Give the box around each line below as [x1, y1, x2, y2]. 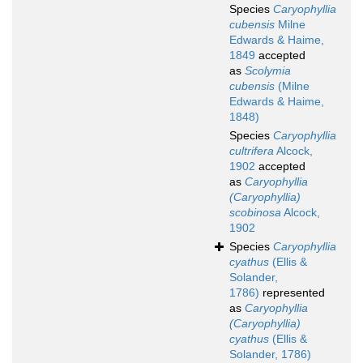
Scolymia [245, 64, 291, 78]
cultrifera [229, 144, 274, 158]
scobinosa [229, 206, 281, 220]
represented [259, 286, 325, 300]
